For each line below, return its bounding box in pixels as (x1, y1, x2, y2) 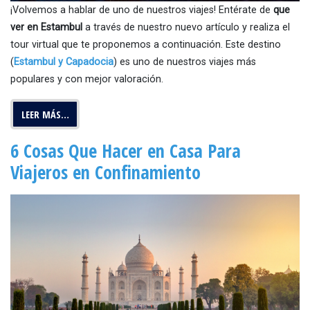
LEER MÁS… (21, 107, 69, 121)
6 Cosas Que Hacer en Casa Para (10, 138, 241, 164)
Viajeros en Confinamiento (10, 160, 201, 185)
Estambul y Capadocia (14, 56, 113, 68)
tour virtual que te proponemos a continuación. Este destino (10, 39, 281, 51)
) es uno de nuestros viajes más (113, 56, 256, 68)
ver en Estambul (10, 21, 82, 33)
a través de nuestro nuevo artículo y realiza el (82, 21, 290, 33)
